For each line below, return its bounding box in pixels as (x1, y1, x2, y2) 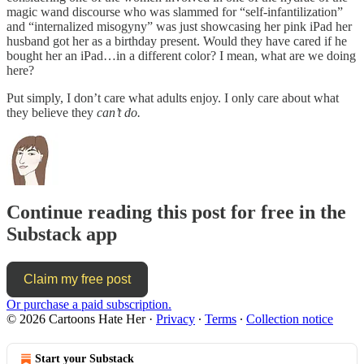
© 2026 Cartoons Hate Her (6, 311, 145, 326)
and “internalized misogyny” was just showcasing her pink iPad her (6, 19, 352, 33)
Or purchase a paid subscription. (6, 297, 171, 311)
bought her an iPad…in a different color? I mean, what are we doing (6, 48, 356, 63)
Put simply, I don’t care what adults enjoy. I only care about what (6, 90, 339, 105)
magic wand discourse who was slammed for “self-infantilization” (6, 4, 343, 19)
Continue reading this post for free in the (6, 201, 346, 223)
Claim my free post (24, 271, 131, 286)
